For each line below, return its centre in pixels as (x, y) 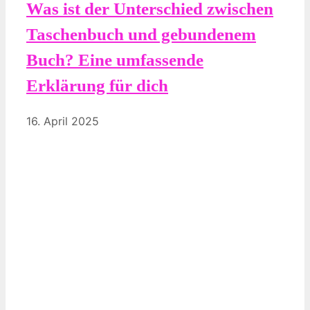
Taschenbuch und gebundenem (141, 34)
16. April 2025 (63, 121)
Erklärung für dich (97, 85)
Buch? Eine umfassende (115, 60)
